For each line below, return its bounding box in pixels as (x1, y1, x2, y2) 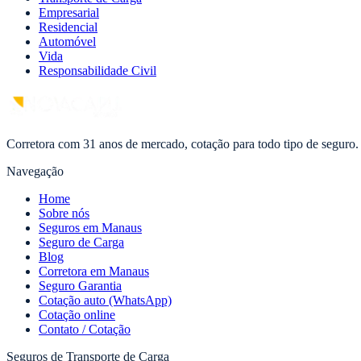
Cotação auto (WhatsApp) (39, 293, 172, 308)
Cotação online (39, 308, 115, 322)
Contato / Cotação (39, 322, 131, 337)
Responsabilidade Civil (39, 64, 156, 78)
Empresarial (39, 6, 99, 20)
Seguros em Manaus (39, 221, 142, 235)
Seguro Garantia (39, 279, 122, 293)
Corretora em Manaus (39, 264, 149, 279)
